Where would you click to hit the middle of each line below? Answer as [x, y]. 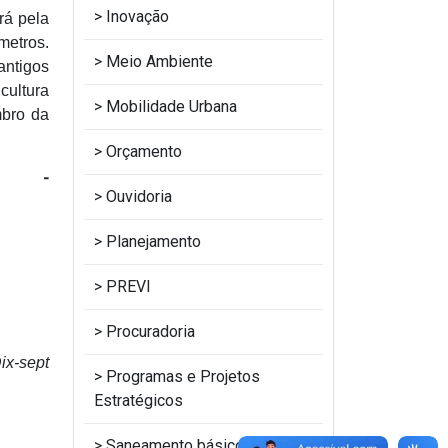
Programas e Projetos [183, 376]
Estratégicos [138, 400]
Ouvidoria [139, 196]
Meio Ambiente [159, 61]
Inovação [137, 16]
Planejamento [153, 241]
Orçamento [144, 151]
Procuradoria [150, 331]
